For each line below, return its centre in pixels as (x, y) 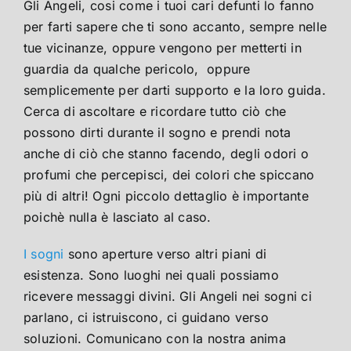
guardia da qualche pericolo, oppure (137, 69)
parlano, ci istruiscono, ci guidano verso (146, 318)
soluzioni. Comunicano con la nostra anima (155, 339)
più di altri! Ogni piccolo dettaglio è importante (166, 196)
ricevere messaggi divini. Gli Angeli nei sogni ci (168, 297)
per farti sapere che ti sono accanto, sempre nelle (175, 27)
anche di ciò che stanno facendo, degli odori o (166, 154)
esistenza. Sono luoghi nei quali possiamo (151, 275)
